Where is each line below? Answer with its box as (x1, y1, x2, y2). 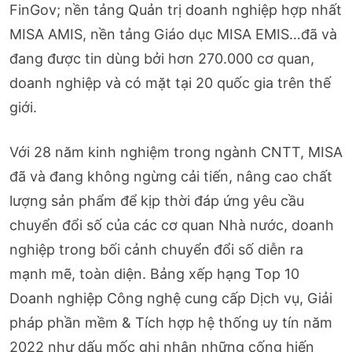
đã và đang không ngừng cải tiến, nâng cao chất (9, 167, 332, 185)
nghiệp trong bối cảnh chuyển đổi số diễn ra (9, 240, 303, 258)
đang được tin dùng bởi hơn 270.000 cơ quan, (9, 49, 314, 67)
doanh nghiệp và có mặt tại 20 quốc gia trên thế (9, 74, 331, 91)
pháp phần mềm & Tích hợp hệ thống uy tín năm (9, 313, 332, 331)
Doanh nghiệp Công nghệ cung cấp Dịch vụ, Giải (9, 289, 332, 306)
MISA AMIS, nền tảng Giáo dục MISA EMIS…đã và (9, 25, 337, 42)
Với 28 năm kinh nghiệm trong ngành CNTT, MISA (9, 143, 343, 160)
